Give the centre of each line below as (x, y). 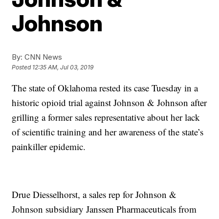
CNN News (43, 57)
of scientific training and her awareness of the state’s (108, 132)
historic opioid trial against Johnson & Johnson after (109, 102)
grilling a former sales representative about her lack (106, 117)
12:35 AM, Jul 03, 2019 (63, 67)
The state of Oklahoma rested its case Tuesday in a (105, 88)
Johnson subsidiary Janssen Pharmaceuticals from (104, 209)
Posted (22, 67)
